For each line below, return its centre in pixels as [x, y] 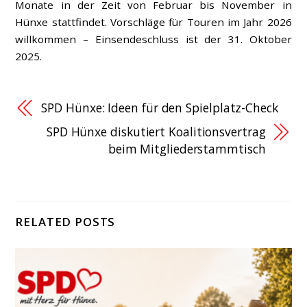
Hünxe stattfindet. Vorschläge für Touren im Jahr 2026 [153, 22]
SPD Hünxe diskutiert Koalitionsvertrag [156, 131]
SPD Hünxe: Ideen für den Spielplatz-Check [160, 107]
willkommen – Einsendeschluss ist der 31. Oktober [153, 39]
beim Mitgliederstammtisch [187, 148]
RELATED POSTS [65, 221]
